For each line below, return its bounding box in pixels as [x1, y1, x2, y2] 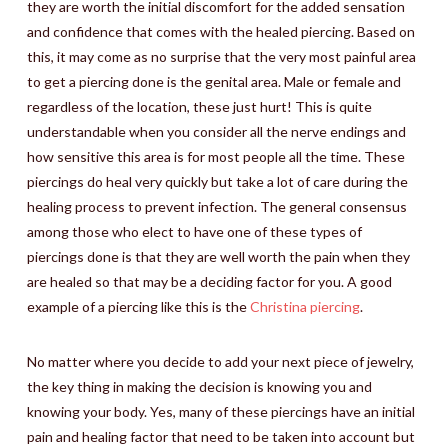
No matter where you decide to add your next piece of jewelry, [26, 352, 414, 370]
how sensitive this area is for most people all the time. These [26, 147, 405, 165]
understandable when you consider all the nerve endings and [26, 122, 406, 140]
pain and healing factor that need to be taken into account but [26, 427, 415, 445]
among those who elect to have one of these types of [26, 222, 362, 240]
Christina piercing [249, 297, 360, 315]
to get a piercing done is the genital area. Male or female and [26, 72, 401, 90]
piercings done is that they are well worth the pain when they [26, 247, 410, 265]
